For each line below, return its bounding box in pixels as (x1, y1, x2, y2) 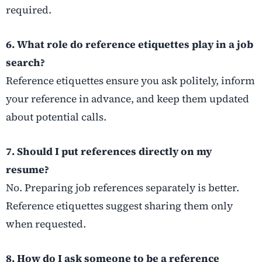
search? (6, 55, 45, 70)
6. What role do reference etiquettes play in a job (6, 37, 253, 51)
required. (6, 2, 51, 17)
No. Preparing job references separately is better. (6, 180, 239, 195)
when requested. (6, 216, 86, 231)
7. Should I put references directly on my (6, 144, 212, 158)
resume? (6, 162, 49, 177)
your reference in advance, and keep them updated (6, 91, 249, 106)
